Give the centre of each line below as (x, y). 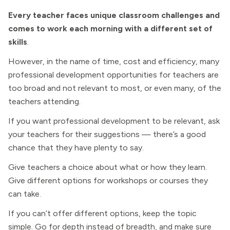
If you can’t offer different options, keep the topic (102, 213)
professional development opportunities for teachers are (113, 75)
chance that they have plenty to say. (76, 148)
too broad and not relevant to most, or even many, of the (115, 88)
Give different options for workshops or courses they (108, 180)
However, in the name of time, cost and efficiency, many (114, 61)
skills (18, 42)
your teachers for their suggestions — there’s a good (107, 134)
